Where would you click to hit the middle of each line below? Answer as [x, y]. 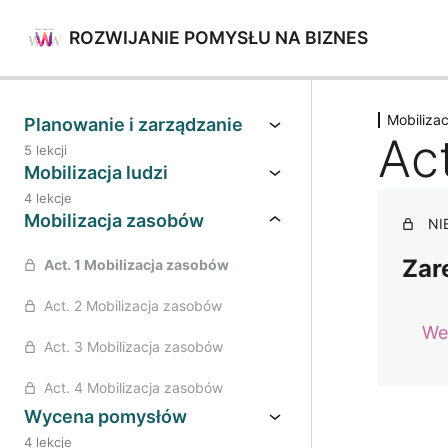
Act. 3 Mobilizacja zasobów [133, 346]
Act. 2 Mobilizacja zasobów [133, 305]
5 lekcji [45, 150]
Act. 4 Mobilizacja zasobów [133, 387]
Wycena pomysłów [105, 416]
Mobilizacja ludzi [96, 172]
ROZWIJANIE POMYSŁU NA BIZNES [218, 37]
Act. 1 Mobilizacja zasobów [136, 264]
